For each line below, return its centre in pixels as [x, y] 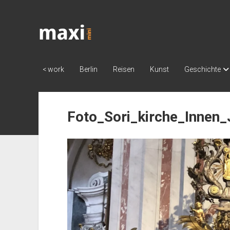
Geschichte [202, 70]
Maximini [60, 39]
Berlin [88, 70]
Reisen [123, 70]
